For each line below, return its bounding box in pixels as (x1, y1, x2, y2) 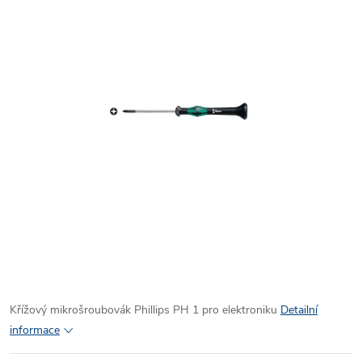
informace (10, 322, 60, 338)
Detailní (280, 301, 318, 318)
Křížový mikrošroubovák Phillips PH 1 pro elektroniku (10, 301, 277, 318)
